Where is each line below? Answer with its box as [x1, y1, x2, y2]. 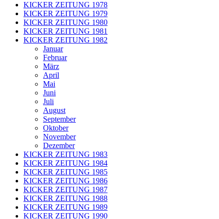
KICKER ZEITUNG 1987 [23, 185, 108, 194]
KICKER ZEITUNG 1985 [23, 168, 108, 176]
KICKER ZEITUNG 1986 [23, 176, 108, 185]
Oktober [43, 124, 68, 132]
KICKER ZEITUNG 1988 [23, 194, 108, 202]
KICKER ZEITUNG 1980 [23, 18, 108, 26]
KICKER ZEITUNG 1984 [23, 159, 108, 167]
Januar [43, 44, 63, 53]
